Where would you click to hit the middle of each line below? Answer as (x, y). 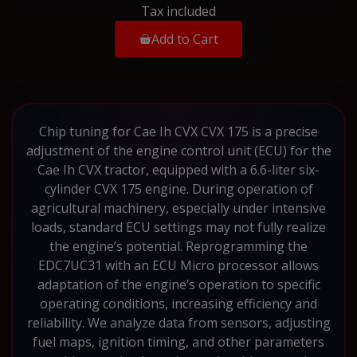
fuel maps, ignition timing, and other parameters (178, 341)
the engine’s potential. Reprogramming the (178, 246)
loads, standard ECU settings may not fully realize (178, 227)
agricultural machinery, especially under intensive (178, 208)
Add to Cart (185, 39)
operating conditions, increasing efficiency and (178, 303)
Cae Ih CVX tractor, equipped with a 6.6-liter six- (178, 169)
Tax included (178, 11)
